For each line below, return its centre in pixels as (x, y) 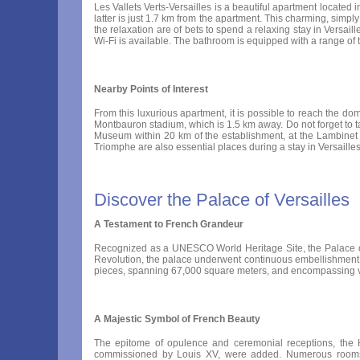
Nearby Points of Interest (151, 89)
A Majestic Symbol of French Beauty (177, 319)
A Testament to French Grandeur (169, 224)
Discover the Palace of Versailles (222, 200)
